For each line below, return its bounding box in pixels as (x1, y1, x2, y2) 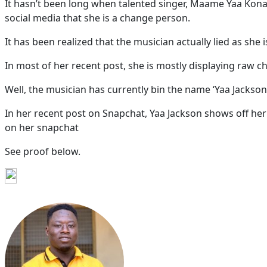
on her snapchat (5, 121, 79, 134)
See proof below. (5, 145, 80, 158)
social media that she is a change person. (5, 11, 190, 24)
